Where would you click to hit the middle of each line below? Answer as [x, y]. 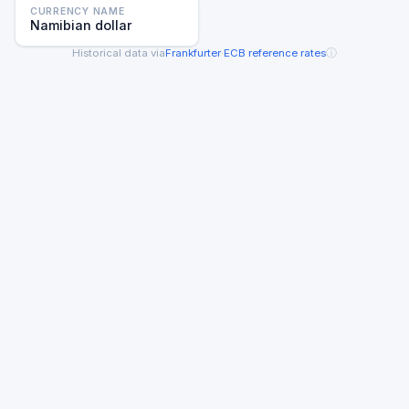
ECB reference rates [275, 53]
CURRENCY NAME [78, 11]
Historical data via [119, 53]
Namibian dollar [81, 25]
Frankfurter [193, 53]
